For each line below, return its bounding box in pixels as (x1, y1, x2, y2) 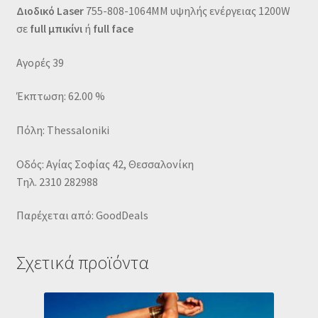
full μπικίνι (27, 21, 84, 36)
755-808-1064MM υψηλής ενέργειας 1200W (83, 4, 290, 18)
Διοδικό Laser (16, 4, 84, 18)
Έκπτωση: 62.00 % (16, 89, 105, 104)
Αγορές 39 (16, 55, 64, 70)
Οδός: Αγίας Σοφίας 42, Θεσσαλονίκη (16, 156, 194, 171)
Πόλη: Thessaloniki (16, 123, 109, 138)
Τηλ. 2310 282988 (16, 174, 98, 189)
